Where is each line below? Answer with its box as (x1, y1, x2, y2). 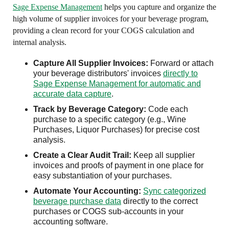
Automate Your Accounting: (33, 187, 141, 195)
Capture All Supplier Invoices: (33, 59, 148, 67)
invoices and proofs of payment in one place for (33, 161, 203, 170)
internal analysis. (13, 38, 66, 47)
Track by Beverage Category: (33, 105, 146, 113)
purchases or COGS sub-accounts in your (33, 207, 184, 216)
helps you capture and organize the (102, 3, 216, 11)
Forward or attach (148, 59, 214, 67)
